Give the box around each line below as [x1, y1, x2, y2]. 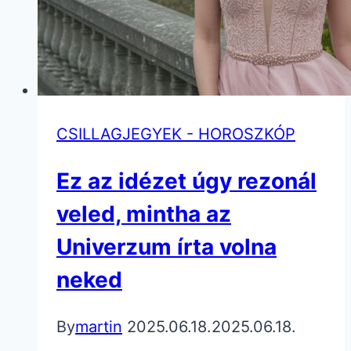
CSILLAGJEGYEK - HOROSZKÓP [56, 124, 295, 143]
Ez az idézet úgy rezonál [56, 168, 317, 195]
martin [75, 317, 122, 337]
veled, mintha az [56, 201, 231, 228]
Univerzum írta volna [56, 233, 277, 261]
